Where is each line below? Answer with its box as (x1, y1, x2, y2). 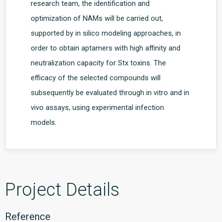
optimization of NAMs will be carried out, (31, 14, 163, 23)
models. (31, 118, 56, 127)
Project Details (5, 179, 119, 200)
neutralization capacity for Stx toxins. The (31, 58, 166, 67)
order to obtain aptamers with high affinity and (31, 44, 180, 53)
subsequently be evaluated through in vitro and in (31, 88, 189, 97)
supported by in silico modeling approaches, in (31, 29, 181, 38)
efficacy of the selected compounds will (31, 73, 161, 82)
